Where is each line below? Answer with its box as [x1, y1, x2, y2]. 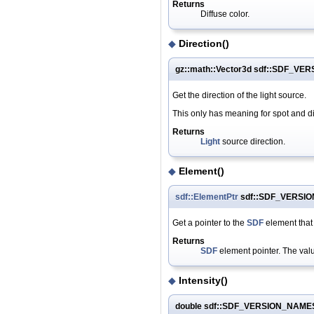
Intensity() [179, 274, 228, 286]
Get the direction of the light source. [172, 90, 306, 101]
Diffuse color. [200, 9, 250, 20]
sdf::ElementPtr [175, 192, 238, 202]
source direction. [220, 137, 285, 147]
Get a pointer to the [172, 218, 247, 228]
